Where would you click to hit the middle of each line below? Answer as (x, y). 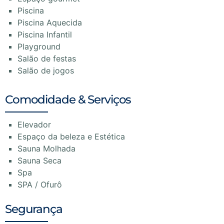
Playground (39, 47)
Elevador (34, 125)
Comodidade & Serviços (68, 100)
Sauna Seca (39, 161)
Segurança (34, 209)
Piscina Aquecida (50, 23)
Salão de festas (47, 59)
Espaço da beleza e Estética (71, 137)
